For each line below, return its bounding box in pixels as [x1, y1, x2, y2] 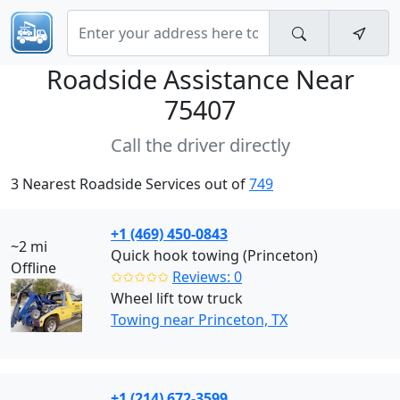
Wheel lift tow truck [111, 288, 243, 308]
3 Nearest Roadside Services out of [11, 174, 249, 194]
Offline [11, 258, 56, 278]
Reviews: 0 [172, 267, 242, 287]
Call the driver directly [110, 133, 290, 157]
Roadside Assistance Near [46, 62, 354, 96]
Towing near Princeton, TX [111, 310, 287, 329]
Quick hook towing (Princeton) [111, 246, 318, 265]
